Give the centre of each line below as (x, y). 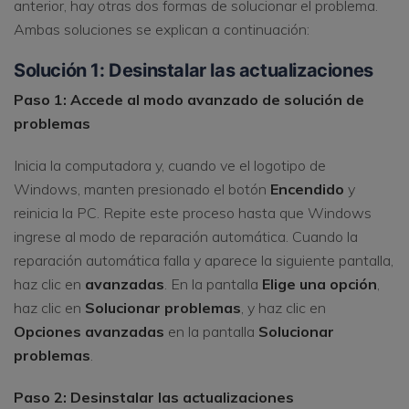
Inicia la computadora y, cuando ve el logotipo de (170, 165)
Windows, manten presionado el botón (142, 189)
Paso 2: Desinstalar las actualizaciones (154, 397)
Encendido (307, 189)
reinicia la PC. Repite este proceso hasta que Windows (193, 212)
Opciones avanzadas (91, 331)
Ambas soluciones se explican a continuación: (162, 30)
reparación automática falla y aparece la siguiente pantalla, (204, 260)
